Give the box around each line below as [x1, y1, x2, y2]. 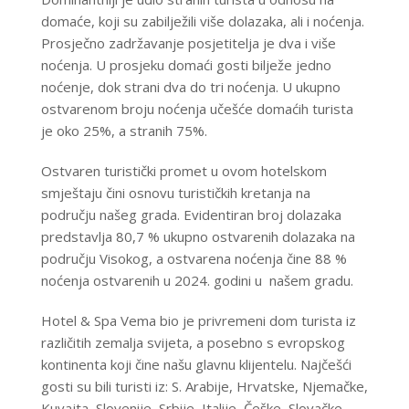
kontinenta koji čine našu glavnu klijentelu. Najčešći [40, 355, 351, 374]
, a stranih [110, 121, 176, 141]
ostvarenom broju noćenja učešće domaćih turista [40, 100, 353, 119]
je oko [40, 121, 83, 141]
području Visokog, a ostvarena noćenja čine [40, 249, 315, 268]
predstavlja [40, 227, 116, 246]
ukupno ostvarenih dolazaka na [159, 227, 355, 246]
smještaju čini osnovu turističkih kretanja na [40, 184, 310, 203]
